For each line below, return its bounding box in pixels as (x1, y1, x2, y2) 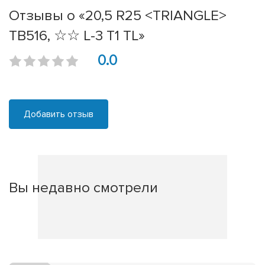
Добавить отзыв (24, 108, 93, 121)
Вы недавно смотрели (9, 179, 158, 197)
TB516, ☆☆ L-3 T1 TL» (9, 27, 145, 45)
